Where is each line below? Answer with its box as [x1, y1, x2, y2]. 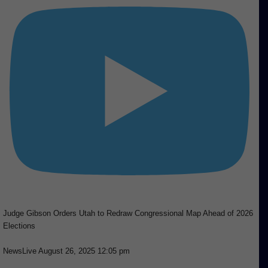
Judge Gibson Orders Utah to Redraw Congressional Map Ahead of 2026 [3, 209, 253, 218]
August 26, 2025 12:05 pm [38, 246, 130, 255]
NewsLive [3, 246, 36, 255]
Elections [3, 221, 35, 230]
